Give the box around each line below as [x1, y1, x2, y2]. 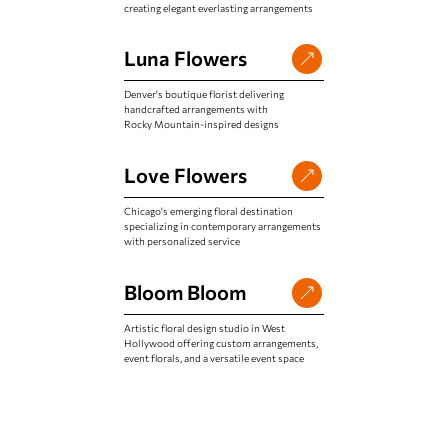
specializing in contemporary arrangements [124, 220, 321, 232]
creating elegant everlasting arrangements [124, 2, 313, 14]
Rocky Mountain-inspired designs [124, 118, 279, 130]
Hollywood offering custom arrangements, [124, 337, 318, 349]
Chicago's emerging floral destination [124, 205, 293, 217]
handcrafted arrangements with [124, 103, 268, 115]
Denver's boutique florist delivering [124, 88, 284, 100]
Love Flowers [124, 163, 247, 187]
